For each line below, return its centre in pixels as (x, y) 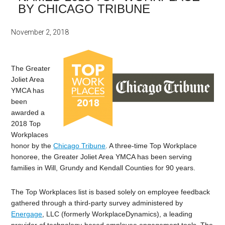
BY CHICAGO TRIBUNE (84, 9)
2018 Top (26, 124)
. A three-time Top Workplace (151, 146)
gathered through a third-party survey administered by (97, 203)
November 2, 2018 (40, 32)
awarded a (28, 113)
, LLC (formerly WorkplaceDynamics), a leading (118, 214)
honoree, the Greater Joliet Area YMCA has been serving (102, 157)
